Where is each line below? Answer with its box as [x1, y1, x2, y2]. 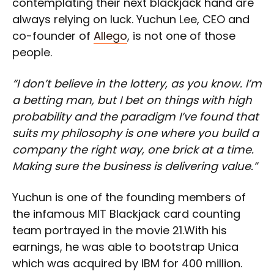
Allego [94, 28, 127, 43]
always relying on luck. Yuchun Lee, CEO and [12, 11, 250, 27]
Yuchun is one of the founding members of [12, 189, 246, 205]
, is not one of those [127, 28, 235, 43]
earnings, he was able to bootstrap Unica [12, 239, 239, 254]
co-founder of [12, 28, 94, 43]
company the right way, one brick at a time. [12, 141, 254, 157]
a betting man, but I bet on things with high [12, 92, 252, 108]
